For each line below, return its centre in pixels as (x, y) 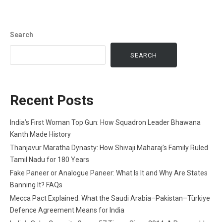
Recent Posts (52, 101)
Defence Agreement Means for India (67, 210)
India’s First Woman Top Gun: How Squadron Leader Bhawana (105, 123)
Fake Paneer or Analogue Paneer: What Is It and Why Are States (109, 173)
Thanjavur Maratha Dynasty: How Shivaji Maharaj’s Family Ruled (109, 148)
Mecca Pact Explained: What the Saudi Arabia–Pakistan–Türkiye (110, 198)
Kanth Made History (40, 135)
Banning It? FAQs (36, 185)
